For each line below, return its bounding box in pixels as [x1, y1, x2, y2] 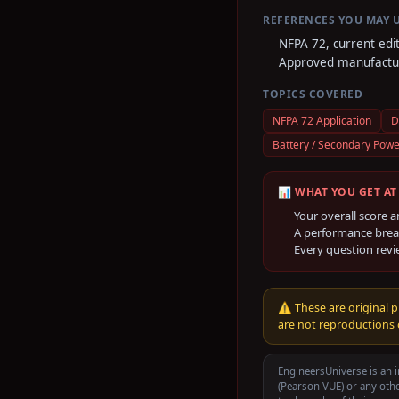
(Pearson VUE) [278, 379, 344, 393]
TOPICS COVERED [263, 86, 362, 102]
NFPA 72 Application [273, 113, 371, 128]
